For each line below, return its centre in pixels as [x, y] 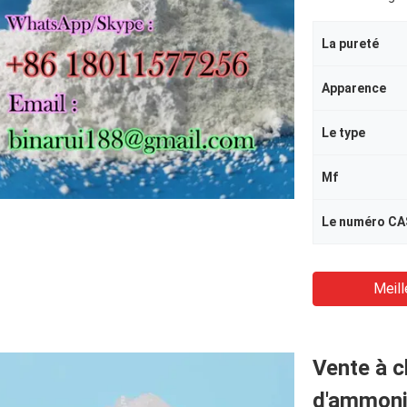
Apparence [354, 88]
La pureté [350, 44]
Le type [343, 133]
